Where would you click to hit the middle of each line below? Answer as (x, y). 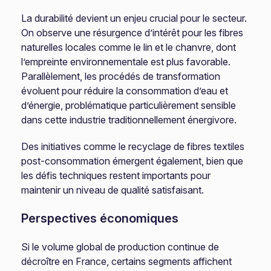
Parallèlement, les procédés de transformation (121, 76)
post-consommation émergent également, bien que (132, 161)
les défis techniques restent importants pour (116, 175)
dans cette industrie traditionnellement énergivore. (129, 120)
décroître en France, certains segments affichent (127, 261)
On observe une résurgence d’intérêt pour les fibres (132, 33)
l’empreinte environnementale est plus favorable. (126, 62)
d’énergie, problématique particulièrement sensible (129, 105)
